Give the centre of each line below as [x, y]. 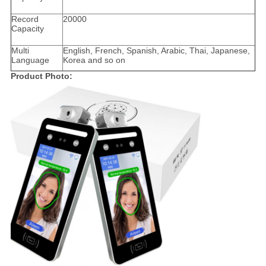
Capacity [27, 29]
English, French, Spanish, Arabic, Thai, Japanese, [156, 51]
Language [30, 60]
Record [25, 19]
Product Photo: [41, 76]
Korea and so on [94, 60]
